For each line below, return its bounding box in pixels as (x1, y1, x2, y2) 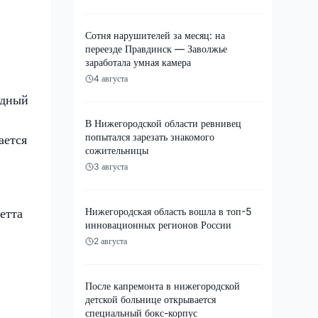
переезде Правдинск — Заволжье (85, 42, 227, 55)
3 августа (94, 160, 128, 172)
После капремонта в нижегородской (85, 279, 240, 292)
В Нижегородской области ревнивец (85, 116, 241, 129)
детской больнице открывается (85, 292, 216, 305)
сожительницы (85, 143, 148, 156)
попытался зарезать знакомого (85, 130, 214, 143)
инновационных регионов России (85, 218, 231, 231)
